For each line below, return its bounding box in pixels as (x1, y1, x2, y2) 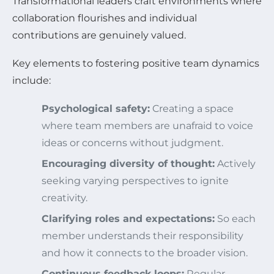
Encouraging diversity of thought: (42, 157, 215, 169)
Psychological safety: (42, 102, 150, 114)
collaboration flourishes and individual (12, 12, 197, 24)
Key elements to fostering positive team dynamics (12, 57, 259, 69)
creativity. (42, 191, 87, 204)
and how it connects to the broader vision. (42, 246, 248, 259)
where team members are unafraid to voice (42, 119, 253, 131)
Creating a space (150, 102, 234, 114)
